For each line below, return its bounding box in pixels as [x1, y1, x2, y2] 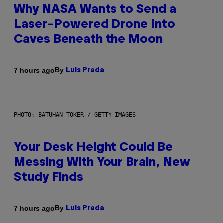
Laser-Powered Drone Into [14, 19, 175, 31]
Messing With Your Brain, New [14, 157, 190, 169]
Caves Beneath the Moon [14, 34, 163, 46]
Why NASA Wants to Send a [14, 4, 176, 16]
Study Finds [14, 172, 83, 184]
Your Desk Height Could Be [14, 142, 173, 154]
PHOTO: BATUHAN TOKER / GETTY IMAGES [14, 111, 136, 119]
